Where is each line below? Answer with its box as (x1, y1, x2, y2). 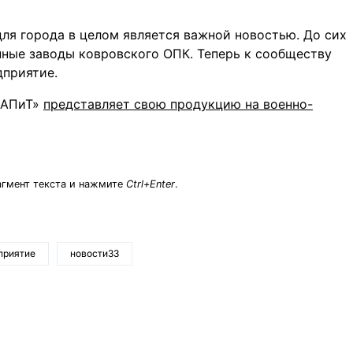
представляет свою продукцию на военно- (43, 96, 313, 112)
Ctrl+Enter (126, 178, 175, 190)
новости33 (70, 247, 119, 259)
